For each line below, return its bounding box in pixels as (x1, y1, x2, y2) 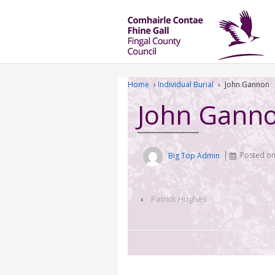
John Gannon (225, 79, 269, 90)
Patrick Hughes (151, 193, 207, 204)
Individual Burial (158, 79, 214, 90)
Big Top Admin (168, 150, 220, 161)
